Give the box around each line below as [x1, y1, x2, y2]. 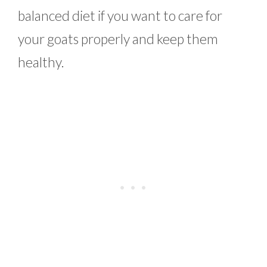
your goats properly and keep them [18, 30, 218, 48]
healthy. [18, 54, 67, 71]
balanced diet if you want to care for [18, 7, 222, 24]
